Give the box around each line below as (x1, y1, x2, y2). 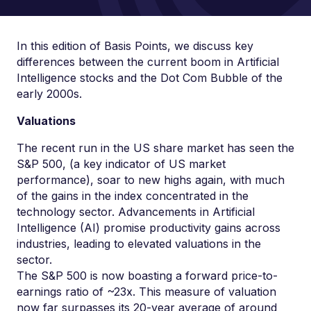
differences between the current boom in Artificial (17, 55, 279, 69)
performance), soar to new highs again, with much (17, 173, 285, 187)
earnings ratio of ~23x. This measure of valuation (17, 285, 276, 299)
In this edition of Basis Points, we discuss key (17, 39, 253, 53)
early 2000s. (17, 87, 85, 101)
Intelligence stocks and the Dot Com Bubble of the (17, 71, 283, 85)
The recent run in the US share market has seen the (17, 141, 294, 155)
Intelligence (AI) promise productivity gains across (17, 221, 280, 235)
